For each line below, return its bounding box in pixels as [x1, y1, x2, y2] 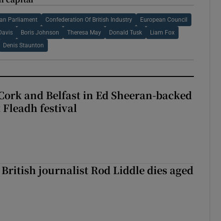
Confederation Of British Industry [45, 17, 132, 23]
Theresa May [67, 30, 101, 36]
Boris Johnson [20, 30, 59, 36]
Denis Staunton [2, 42, 44, 49]
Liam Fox [149, 30, 175, 36]
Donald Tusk [109, 30, 142, 36]
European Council [140, 17, 187, 23]
